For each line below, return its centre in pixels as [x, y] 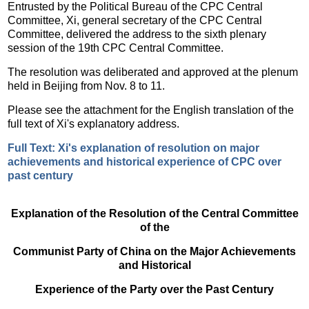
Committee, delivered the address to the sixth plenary [137, 34]
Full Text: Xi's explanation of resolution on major [134, 148]
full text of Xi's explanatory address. [94, 123]
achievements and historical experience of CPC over [145, 161]
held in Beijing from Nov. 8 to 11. [87, 86]
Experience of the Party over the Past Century [154, 289]
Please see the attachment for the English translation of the [151, 110]
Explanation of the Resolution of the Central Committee [154, 213]
